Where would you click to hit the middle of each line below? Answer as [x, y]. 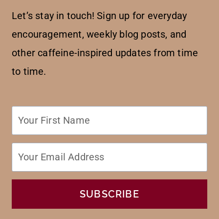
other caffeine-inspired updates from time [105, 53]
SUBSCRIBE [109, 194]
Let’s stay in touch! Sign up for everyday [99, 15]
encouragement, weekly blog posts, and [99, 34]
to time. [29, 71]
